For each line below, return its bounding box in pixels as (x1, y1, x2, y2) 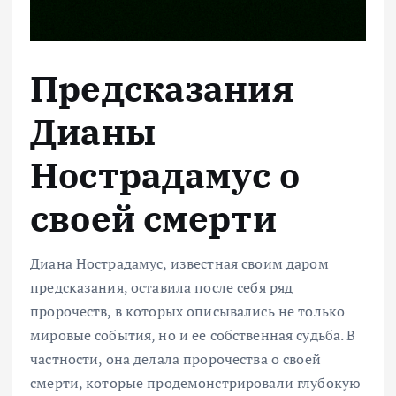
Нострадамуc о (30, 152, 300, 199)
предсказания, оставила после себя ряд (30, 277, 293, 297)
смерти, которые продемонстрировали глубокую (30, 372, 362, 392)
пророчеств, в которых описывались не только (30, 301, 346, 321)
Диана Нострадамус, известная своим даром (30, 253, 329, 273)
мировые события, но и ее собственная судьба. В (30, 324, 356, 345)
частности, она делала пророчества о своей (30, 348, 321, 369)
